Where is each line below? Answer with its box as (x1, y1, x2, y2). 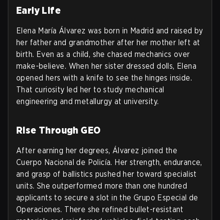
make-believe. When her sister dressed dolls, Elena (16, 61, 196, 71)
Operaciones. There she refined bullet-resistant (16, 205, 184, 214)
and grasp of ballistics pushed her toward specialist (16, 169, 197, 179)
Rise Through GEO (16, 124, 101, 136)
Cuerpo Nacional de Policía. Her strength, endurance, (16, 158, 202, 167)
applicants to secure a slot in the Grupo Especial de (16, 193, 198, 202)
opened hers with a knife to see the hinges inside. (16, 73, 192, 82)
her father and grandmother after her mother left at (16, 38, 200, 47)
